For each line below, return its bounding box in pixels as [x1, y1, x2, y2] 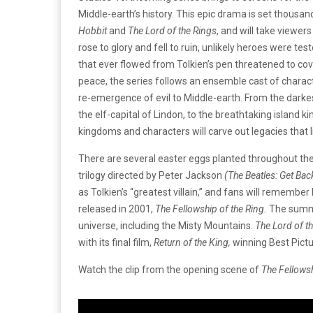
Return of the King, [154, 236, 233, 248]
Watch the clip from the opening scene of [78, 263, 261, 275]
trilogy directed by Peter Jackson [78, 169, 224, 181]
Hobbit [78, 24, 107, 36]
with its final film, [78, 236, 154, 248]
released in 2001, [78, 203, 155, 214]
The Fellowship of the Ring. [155, 203, 267, 214]
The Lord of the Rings [128, 24, 217, 36]
